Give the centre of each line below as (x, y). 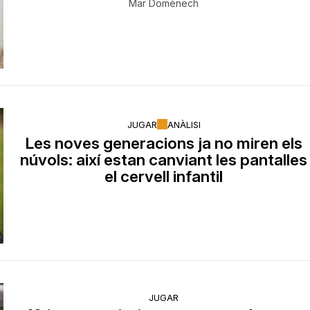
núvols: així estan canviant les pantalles (164, 160)
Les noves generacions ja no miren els (164, 143)
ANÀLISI (184, 124)
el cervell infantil (164, 176)
